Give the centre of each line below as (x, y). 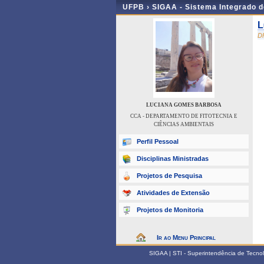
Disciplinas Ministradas (173, 159)
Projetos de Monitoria (170, 210)
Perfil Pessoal (158, 141)
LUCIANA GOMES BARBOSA (184, 105)
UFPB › (137, 7)
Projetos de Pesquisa (169, 176)
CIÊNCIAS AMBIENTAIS (184, 124)
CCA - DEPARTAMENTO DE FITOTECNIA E (184, 116)
